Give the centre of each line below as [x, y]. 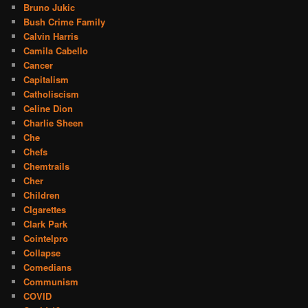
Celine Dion [48, 108]
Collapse [42, 252]
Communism [51, 281]
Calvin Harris [51, 36]
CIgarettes [45, 209]
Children [42, 195]
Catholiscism [52, 93]
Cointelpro [46, 238]
